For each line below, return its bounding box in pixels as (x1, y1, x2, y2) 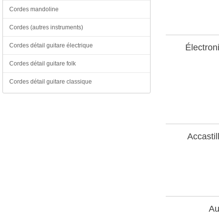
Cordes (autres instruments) (9, 24, 83, 31)
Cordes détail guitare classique (9, 78, 92, 85)
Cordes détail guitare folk (9, 60, 76, 67)
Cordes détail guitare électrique (9, 42, 93, 49)
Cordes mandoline (9, 6, 59, 13)
